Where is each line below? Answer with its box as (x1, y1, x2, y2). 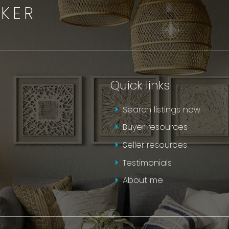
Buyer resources (122, 121, 188, 133)
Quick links (110, 76, 170, 94)
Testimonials (122, 156, 172, 169)
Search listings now (122, 103, 200, 116)
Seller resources (122, 139, 187, 151)
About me (122, 174, 163, 187)
